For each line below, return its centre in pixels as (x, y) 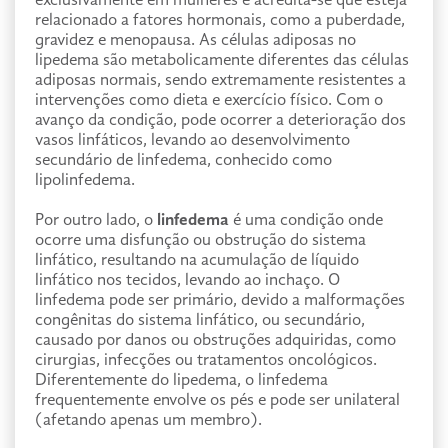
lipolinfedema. (85, 180)
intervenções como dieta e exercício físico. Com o (209, 100)
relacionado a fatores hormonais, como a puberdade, (220, 20)
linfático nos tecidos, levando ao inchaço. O (187, 280)
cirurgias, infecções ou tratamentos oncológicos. (206, 360)
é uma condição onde (306, 220)
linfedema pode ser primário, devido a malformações (220, 300)
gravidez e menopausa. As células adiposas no (195, 40)
